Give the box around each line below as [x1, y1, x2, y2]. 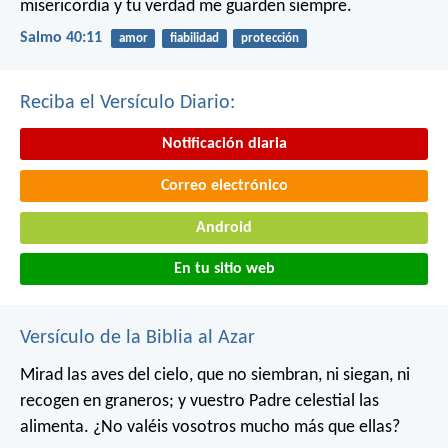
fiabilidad [169, 32, 219, 46]
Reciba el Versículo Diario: [20, 93, 235, 114]
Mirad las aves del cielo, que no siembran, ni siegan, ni [20, 366, 410, 386]
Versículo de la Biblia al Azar [20, 328, 255, 349]
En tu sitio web [173, 261, 275, 278]
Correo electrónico [160, 178, 288, 194]
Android [196, 219, 252, 236]
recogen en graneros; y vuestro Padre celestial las [20, 392, 379, 412]
